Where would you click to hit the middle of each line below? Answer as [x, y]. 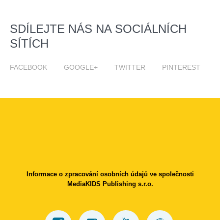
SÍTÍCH [29, 44]
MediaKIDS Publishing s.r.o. [110, 184]
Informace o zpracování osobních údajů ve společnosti [110, 174]
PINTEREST [181, 68]
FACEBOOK [28, 68]
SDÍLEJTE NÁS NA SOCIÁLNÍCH [98, 29]
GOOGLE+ [81, 68]
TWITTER [130, 68]
